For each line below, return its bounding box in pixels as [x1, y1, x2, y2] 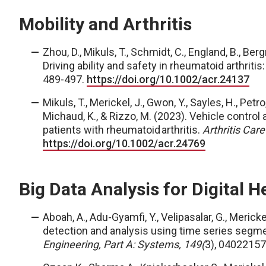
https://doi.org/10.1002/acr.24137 [87, 73, 249, 85]
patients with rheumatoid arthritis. [43, 123, 202, 136]
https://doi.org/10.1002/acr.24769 [43, 137, 205, 150]
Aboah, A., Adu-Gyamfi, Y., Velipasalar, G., [43, 211, 229, 223]
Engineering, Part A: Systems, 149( [43, 238, 205, 251]
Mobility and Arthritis [19, 14, 192, 34]
